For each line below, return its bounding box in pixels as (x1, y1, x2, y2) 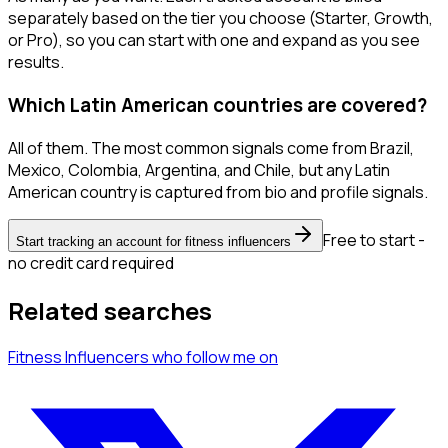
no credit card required (8, 251, 174, 274)
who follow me (152, 346, 256, 369)
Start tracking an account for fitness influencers (16, 233, 291, 249)
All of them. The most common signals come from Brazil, (8, 136, 414, 159)
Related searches (8, 293, 212, 327)
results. (8, 51, 64, 74)
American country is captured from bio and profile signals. (8, 180, 428, 203)
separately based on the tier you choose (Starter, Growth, (8, 7, 433, 30)
